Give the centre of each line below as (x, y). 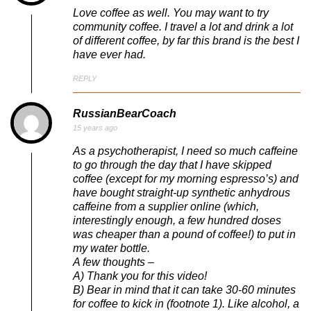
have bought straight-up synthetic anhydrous (182, 192)
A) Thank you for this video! (140, 276)
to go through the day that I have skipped (172, 165)
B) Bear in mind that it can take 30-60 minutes (184, 289)
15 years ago (95, 128)
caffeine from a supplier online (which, (166, 206)
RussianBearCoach (125, 114)
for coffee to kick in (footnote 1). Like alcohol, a (186, 303)
